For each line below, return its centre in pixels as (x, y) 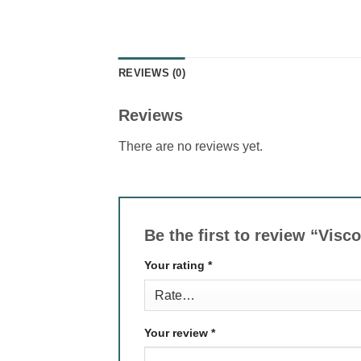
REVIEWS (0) (152, 73)
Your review (178, 332)
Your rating (176, 266)
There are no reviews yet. (191, 146)
